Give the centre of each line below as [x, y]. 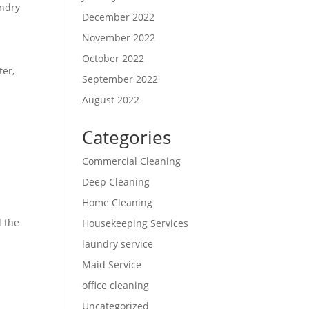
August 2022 [111, 99]
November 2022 [119, 37]
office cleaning [116, 285]
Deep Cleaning [116, 181]
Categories [127, 137]
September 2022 [120, 79]
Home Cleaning [118, 202]
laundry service [118, 243]
